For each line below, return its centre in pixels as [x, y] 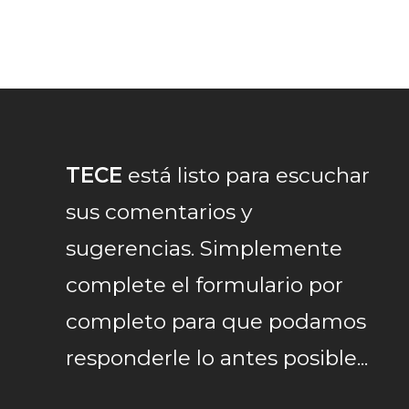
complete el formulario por [204, 285]
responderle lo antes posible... [217, 358]
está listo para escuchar [246, 175]
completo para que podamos [216, 321]
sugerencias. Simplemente [204, 248]
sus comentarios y [159, 212]
